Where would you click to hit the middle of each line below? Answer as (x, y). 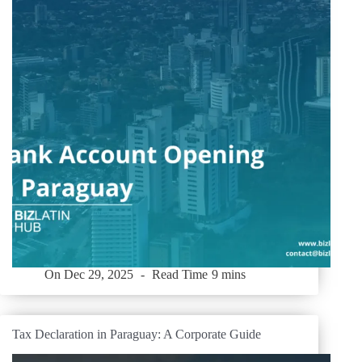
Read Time (180, 275)
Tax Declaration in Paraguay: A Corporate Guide (137, 335)
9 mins (228, 275)
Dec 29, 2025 (99, 275)
